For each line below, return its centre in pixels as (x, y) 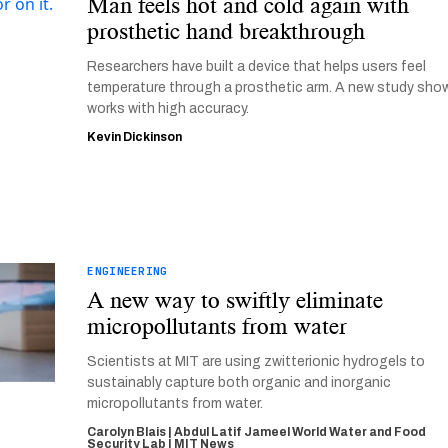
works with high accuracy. (168, 108)
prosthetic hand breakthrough (226, 31)
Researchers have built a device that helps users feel (257, 66)
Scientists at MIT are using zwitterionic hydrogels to (256, 361)
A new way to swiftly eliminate (235, 300)
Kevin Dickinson (135, 137)
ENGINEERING (127, 271)
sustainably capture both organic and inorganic (239, 382)
